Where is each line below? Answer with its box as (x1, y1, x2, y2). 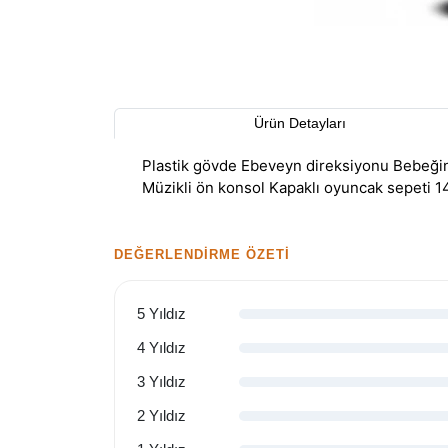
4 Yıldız (137, 339, 186, 356)
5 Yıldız (137, 305, 186, 322)
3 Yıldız (137, 373, 186, 390)
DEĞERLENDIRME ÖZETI (114, 247, 291, 262)
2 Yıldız (137, 407, 186, 424)
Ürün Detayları (254, 115, 346, 131)
